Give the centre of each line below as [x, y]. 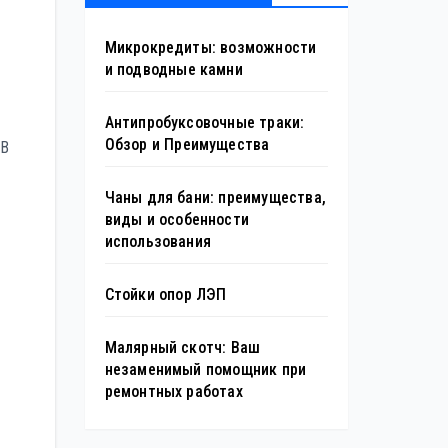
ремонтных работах [173, 391]
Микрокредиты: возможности [210, 47]
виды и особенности [177, 219]
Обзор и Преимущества [187, 144]
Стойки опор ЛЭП [165, 294]
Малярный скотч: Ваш [182, 347]
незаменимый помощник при [205, 369]
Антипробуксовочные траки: [204, 122]
